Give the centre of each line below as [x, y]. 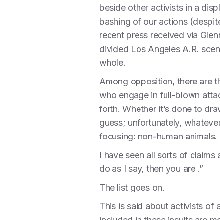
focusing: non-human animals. [158, 136]
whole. [114, 63]
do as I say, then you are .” [151, 169]
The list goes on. [132, 187]
